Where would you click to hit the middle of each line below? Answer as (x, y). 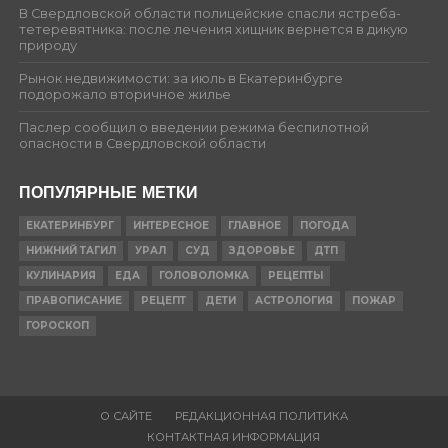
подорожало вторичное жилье (124, 94)
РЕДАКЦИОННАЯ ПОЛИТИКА (261, 415)
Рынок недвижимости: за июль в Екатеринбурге (180, 78)
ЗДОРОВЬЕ (261, 250)
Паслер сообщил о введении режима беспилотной (193, 127)
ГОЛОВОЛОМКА (203, 275)
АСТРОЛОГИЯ (293, 300)
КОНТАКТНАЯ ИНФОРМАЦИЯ (234, 436)
